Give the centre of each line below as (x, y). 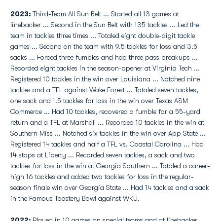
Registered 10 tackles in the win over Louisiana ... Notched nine (105, 79)
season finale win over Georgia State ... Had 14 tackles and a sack (110, 187)
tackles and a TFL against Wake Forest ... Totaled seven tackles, (104, 90)
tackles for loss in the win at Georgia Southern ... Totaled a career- (110, 166)
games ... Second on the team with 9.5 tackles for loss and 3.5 (104, 46)
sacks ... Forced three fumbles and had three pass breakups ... (104, 57)
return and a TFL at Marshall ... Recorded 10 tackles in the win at (107, 122)
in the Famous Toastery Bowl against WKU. (75, 198)
